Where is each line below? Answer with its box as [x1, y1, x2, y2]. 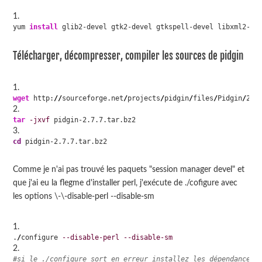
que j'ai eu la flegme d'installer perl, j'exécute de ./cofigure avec [13, 178, 238, 187]
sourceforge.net [62, 94, 124, 103]
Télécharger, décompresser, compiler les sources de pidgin [13, 49, 244, 62]
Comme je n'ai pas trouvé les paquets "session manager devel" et [13, 164, 245, 174]
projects [127, 94, 161, 103]
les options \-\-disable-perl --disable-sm [13, 191, 155, 201]
